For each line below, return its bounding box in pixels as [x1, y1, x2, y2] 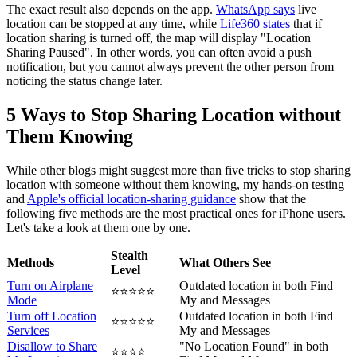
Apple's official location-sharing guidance [27, 191, 236, 206]
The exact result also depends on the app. [6, 2, 216, 17]
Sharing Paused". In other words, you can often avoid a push [6, 45, 312, 60]
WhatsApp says [216, 2, 295, 17]
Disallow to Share [7, 339, 97, 353]
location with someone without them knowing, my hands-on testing [6, 177, 344, 191]
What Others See [179, 255, 271, 269]
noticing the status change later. [6, 74, 163, 88]
